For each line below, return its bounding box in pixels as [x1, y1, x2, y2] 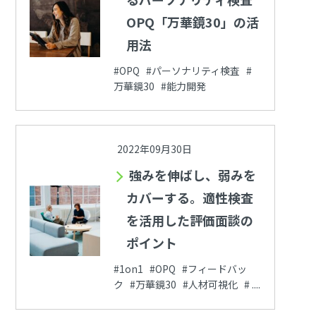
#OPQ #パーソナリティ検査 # [113, 63, 252, 78]
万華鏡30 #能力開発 [113, 78, 212, 93]
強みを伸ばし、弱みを [128, 166, 256, 185]
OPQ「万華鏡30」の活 [126, 12, 259, 31]
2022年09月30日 [116, 142, 192, 157]
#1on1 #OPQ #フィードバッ [113, 262, 247, 276]
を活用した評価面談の [126, 211, 253, 230]
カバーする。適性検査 [126, 188, 253, 207]
